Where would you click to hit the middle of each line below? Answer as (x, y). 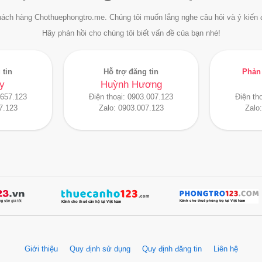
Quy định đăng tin (172, 249)
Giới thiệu (41, 249)
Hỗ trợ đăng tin (131, 72)
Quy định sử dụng (100, 249)
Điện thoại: (108, 97)
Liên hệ (225, 249)
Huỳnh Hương (131, 85)
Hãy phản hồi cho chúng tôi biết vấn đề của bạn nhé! (131, 33)
